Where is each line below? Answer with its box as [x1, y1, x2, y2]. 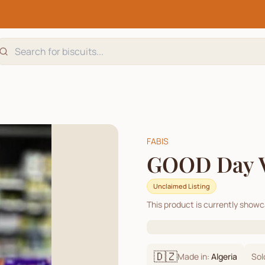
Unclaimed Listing [153, 182, 210, 190]
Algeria [211, 251, 237, 262]
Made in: [177, 251, 211, 262]
